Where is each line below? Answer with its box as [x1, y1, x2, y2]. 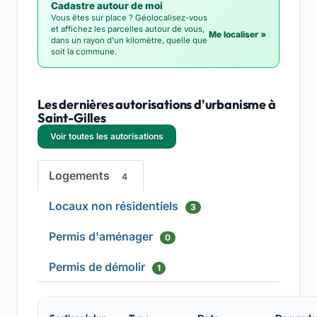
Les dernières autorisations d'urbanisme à [38, 96, 276, 113]
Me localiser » [209, 29, 266, 40]
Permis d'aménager [49, 229, 156, 243]
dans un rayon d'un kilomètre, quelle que [51, 35, 207, 45]
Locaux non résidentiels [49, 199, 181, 213]
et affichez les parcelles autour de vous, [51, 24, 204, 34]
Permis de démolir [49, 260, 148, 274]
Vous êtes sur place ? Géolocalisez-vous [51, 13, 207, 23]
